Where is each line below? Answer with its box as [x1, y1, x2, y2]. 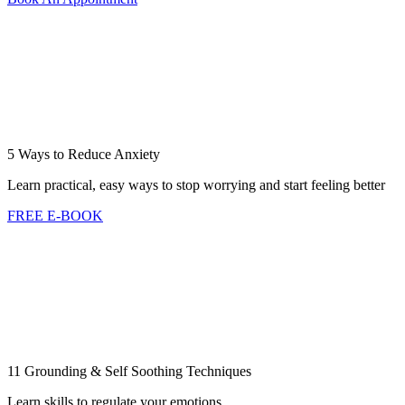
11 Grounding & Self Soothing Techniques [7, 363, 251, 379]
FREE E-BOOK [7, 207, 103, 223]
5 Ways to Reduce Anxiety [7, 146, 160, 162]
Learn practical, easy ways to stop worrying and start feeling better [7, 176, 385, 193]
